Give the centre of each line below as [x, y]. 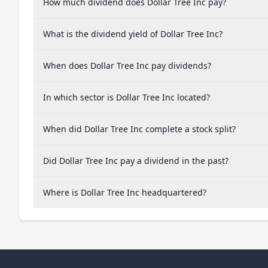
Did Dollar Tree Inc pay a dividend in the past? [136, 161]
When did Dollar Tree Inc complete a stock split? [139, 129]
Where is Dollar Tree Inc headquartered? [125, 192]
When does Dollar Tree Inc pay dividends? [127, 66]
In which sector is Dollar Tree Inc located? [127, 97]
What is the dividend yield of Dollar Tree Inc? [133, 34]
